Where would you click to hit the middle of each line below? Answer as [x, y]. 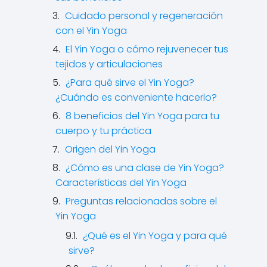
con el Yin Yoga [91, 31]
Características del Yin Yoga [121, 183]
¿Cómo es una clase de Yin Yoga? [145, 168]
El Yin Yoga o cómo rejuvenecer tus [147, 49]
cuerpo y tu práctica [103, 131]
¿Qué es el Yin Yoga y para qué [155, 236]
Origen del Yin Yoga [110, 149]
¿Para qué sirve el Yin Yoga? [130, 83]
